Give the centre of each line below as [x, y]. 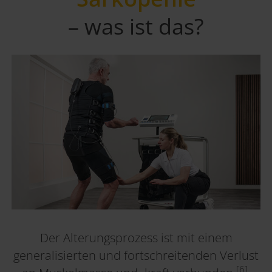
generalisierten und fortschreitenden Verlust [136, 255]
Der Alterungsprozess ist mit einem [136, 237]
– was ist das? [136, 26]
